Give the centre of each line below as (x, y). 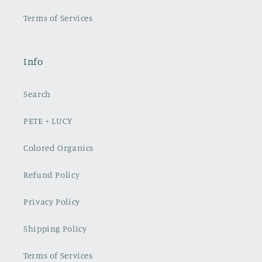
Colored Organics (59, 147)
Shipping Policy (55, 228)
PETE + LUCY (48, 120)
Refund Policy (52, 174)
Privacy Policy (52, 201)
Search (37, 94)
